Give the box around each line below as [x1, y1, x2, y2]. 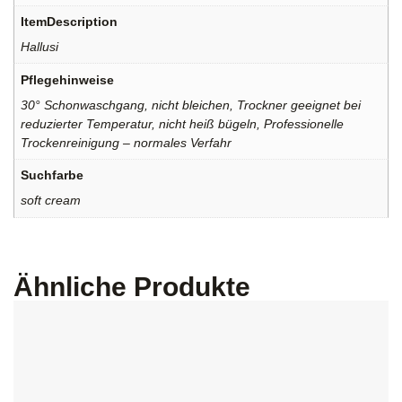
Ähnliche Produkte [13, 272, 250, 302]
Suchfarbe [21, 168, 84, 183]
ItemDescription [21, 14, 118, 30]
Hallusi [21, 39, 59, 55]
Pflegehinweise [21, 72, 115, 87]
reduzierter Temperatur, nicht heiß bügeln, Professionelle [21, 116, 345, 131]
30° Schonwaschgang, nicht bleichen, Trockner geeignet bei [21, 97, 362, 112]
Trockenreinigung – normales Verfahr [21, 135, 232, 150]
